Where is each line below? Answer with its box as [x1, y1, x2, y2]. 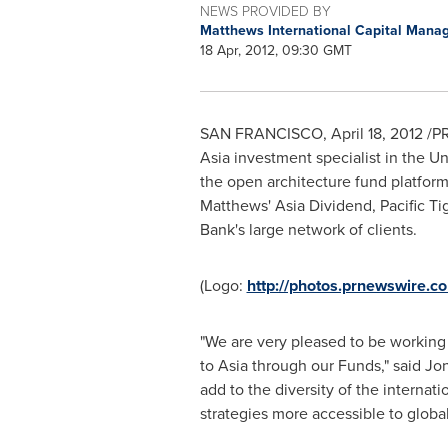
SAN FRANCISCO [199, 122, 323, 146]
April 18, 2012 [330, 122, 423, 146]
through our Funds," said [247, 354, 425, 378]
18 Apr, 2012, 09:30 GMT [199, 40, 352, 62]
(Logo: [199, 274, 247, 298]
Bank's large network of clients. [199, 218, 417, 242]
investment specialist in [229, 146, 402, 170]
